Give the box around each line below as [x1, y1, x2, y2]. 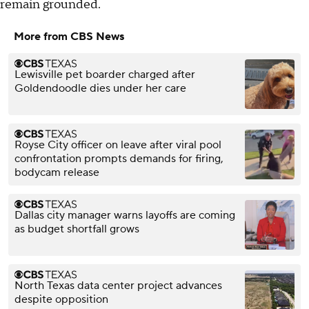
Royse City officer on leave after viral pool [14, 138, 221, 152]
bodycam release [14, 166, 99, 180]
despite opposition [14, 292, 108, 307]
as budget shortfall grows [14, 222, 139, 237]
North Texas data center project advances [14, 279, 222, 293]
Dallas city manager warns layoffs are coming [14, 208, 235, 223]
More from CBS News [14, 30, 124, 44]
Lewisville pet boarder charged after [14, 68, 195, 82]
